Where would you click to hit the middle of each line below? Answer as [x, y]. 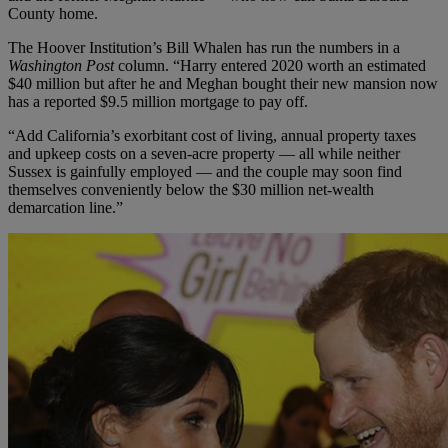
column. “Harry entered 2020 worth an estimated [272, 65]
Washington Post [63, 65]
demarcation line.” [65, 207]
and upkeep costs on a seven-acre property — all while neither [204, 153]
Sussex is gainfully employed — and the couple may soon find [205, 171]
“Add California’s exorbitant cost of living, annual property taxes [212, 135]
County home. [53, 13]
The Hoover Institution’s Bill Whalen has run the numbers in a [204, 47]
